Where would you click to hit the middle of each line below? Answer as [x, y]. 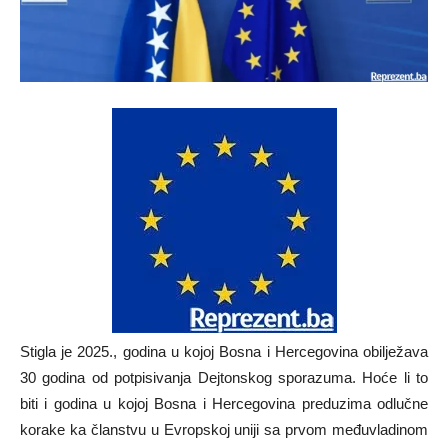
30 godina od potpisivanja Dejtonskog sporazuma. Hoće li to [224, 377]
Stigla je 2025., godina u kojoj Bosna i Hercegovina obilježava [224, 351]
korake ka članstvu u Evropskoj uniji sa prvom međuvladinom [224, 429]
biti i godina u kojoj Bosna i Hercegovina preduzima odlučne [224, 403]
